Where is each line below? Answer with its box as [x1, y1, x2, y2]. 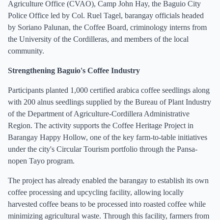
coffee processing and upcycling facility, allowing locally [8, 188, 184, 196]
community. [8, 47, 44, 55]
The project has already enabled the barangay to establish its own [8, 176, 209, 185]
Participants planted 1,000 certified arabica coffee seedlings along [8, 86, 210, 94]
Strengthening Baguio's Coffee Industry [8, 66, 140, 75]
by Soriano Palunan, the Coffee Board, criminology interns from [8, 23, 207, 31]
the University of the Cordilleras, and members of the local [8, 35, 189, 43]
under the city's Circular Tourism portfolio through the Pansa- [8, 145, 197, 153]
